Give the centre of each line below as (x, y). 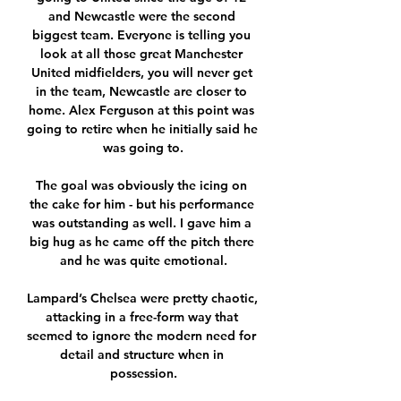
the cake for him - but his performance (141, 205)
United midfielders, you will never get (141, 73)
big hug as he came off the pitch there (141, 242)
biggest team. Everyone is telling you (141, 35)
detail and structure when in (141, 355)
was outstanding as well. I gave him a (141, 223)
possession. (143, 374)
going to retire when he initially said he (142, 129)
